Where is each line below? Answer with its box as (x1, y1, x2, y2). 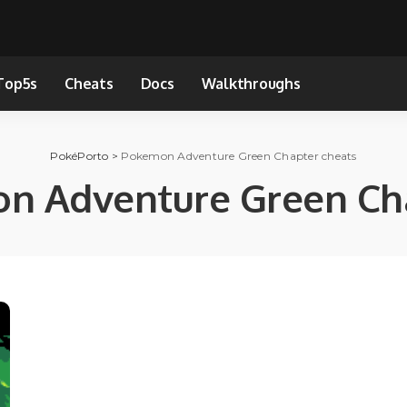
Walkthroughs (201, 74, 301, 93)
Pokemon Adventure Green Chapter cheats (121, 148, 357, 163)
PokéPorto (50, 148, 109, 163)
